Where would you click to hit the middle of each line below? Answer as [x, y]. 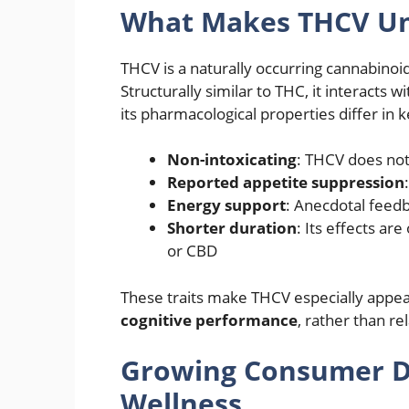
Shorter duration [232, 228]
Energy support [226, 205]
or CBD [192, 251]
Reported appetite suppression [286, 183]
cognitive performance [209, 320]
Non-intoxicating [232, 160]
